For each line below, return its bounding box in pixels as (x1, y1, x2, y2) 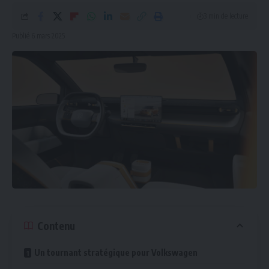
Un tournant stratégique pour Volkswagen (34, 247, 198, 258)
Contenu (37, 219, 75, 232)
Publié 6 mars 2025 (12, 31, 65, 40)
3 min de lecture (204, 11, 248, 20)
